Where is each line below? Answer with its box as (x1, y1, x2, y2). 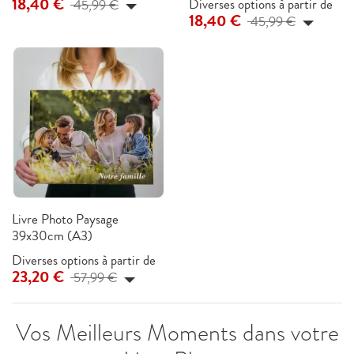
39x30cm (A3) (12, 226, 92, 247)
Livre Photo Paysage (12, 209, 119, 230)
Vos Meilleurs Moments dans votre (15, 315, 339, 349)
